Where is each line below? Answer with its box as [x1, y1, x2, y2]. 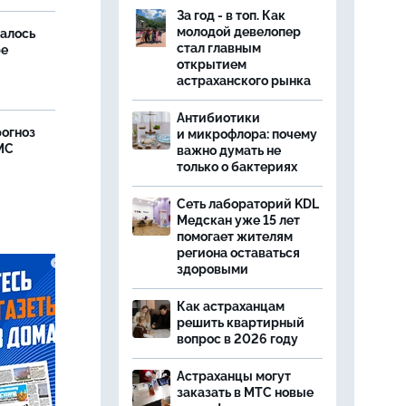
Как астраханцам [177, 299, 285, 314]
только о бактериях [177, 159, 297, 174]
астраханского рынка [177, 73, 311, 88]
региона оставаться [177, 246, 300, 260]
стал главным [177, 41, 261, 55]
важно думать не [177, 143, 281, 158]
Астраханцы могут [177, 369, 291, 383]
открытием [177, 57, 246, 72]
